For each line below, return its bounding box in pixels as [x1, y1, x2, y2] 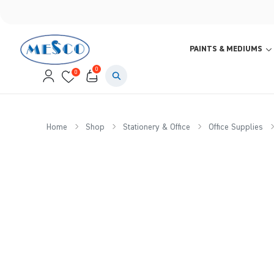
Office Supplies [208, 123, 263, 131]
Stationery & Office [122, 123, 190, 131]
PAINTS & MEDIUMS [190, 45, 262, 53]
